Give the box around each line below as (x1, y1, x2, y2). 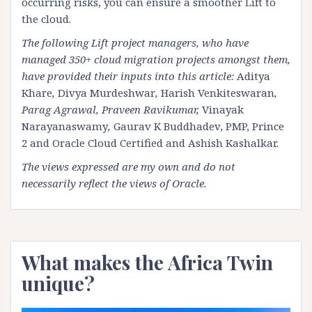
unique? (22, 270, 95, 297)
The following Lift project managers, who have (22, 36, 249, 50)
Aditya (237, 69, 270, 84)
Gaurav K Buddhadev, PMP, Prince (114, 119, 284, 134)
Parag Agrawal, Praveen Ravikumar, (22, 102, 202, 117)
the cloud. (22, 12, 74, 26)
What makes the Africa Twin (22, 249, 273, 276)
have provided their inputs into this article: (22, 69, 237, 84)
